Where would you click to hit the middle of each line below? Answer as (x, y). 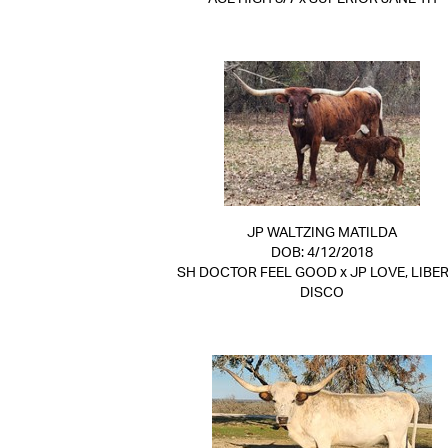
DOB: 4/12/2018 (322, 253)
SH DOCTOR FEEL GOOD (257, 273)
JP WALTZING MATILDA (322, 233)
